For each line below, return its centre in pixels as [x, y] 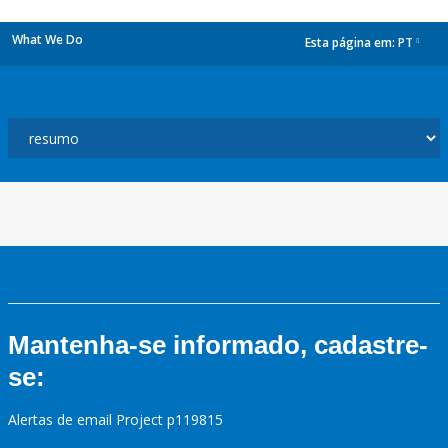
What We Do [47, 39]
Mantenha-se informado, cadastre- [218, 345]
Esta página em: [351, 43]
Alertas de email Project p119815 [115, 419]
